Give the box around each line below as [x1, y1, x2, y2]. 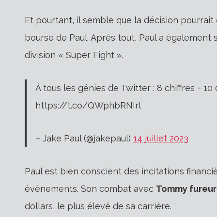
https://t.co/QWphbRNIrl [35, 100, 141, 110]
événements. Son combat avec [25, 183, 156, 194]
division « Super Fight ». [25, 49, 123, 60]
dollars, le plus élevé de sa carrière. [25, 201, 171, 211]
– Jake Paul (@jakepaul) [35, 133, 133, 143]
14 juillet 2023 [133, 133, 188, 143]
